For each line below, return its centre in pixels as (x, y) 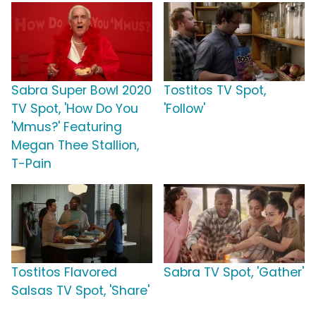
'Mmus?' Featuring (67, 127)
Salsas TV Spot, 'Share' (80, 291)
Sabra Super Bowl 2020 (81, 91)
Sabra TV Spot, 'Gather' (234, 273)
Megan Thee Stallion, (75, 146)
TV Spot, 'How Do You (75, 109)
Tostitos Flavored (64, 273)
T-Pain (31, 164)
